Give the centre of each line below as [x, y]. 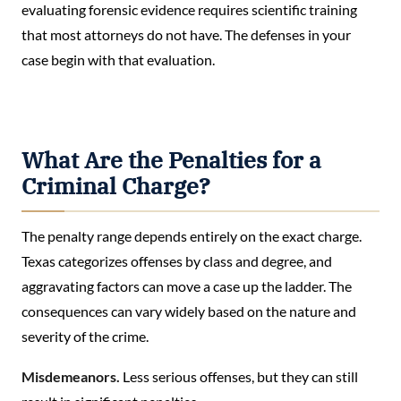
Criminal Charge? [116, 186]
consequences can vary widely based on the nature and [189, 311]
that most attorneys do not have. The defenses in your [186, 34]
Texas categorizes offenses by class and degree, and [177, 260]
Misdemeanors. [71, 377]
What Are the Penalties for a [171, 160]
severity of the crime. [85, 336]
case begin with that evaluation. [118, 59]
